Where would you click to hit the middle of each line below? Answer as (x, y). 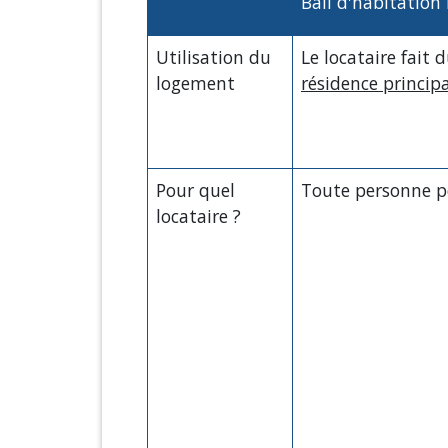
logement (195, 82)
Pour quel (195, 189)
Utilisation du (213, 56)
